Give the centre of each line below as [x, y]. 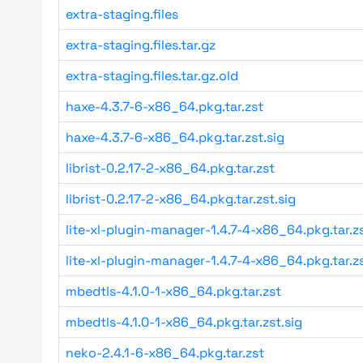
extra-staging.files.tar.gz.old [152, 76]
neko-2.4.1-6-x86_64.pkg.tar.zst [165, 353]
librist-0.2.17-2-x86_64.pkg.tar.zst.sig [181, 199]
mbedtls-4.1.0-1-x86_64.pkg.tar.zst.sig [184, 322]
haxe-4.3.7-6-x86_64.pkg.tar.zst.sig [175, 137]
